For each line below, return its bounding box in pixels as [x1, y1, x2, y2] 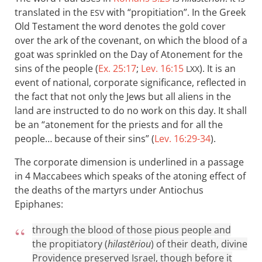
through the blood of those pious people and [32, 223, 231, 236]
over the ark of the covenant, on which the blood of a [15, 34, 247, 47]
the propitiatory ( [32, 237, 108, 250]
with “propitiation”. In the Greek [104, 6, 246, 19]
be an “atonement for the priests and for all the [15, 118, 223, 131]
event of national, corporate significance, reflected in [15, 76, 246, 89]
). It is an [199, 62, 236, 75]
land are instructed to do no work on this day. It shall [15, 104, 247, 117]
